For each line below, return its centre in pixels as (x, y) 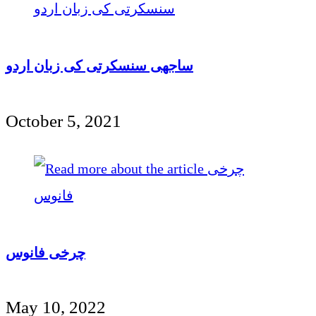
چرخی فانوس (45, 252)
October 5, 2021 (63, 121)
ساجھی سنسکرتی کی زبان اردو (99, 66)
